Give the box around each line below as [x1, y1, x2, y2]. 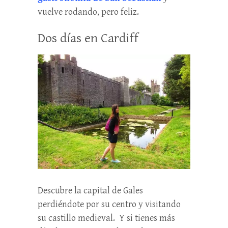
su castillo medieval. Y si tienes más [38, 213, 175, 224]
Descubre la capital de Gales [38, 185, 143, 196]
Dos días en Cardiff [38, 30, 138, 46]
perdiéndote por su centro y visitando [38, 199, 181, 210]
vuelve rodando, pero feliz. [38, 6, 139, 17]
